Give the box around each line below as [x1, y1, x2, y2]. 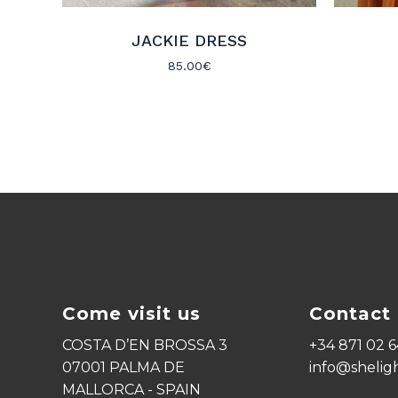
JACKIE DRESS [131, 30, 247, 50]
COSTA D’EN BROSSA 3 [62, 337, 227, 354]
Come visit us [62, 303, 201, 325]
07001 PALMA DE [62, 359, 185, 377]
